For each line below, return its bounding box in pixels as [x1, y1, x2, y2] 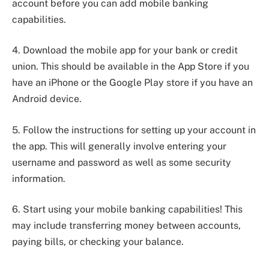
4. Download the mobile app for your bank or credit [12, 44, 238, 56]
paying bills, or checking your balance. [12, 236, 184, 248]
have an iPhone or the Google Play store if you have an [12, 77, 253, 89]
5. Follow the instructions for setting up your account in [12, 124, 256, 136]
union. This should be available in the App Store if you [12, 61, 249, 73]
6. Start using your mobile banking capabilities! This [12, 204, 243, 216]
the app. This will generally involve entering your [12, 140, 226, 152]
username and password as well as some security [12, 156, 231, 168]
